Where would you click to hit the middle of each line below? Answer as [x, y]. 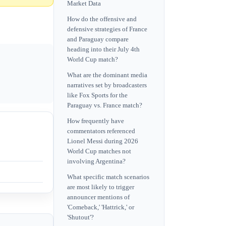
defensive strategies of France [107, 29]
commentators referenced [101, 131]
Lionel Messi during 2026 [103, 142]
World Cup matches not [99, 152]
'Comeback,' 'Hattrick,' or [101, 208]
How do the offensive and [102, 19]
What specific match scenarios [108, 177]
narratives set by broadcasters [107, 85]
